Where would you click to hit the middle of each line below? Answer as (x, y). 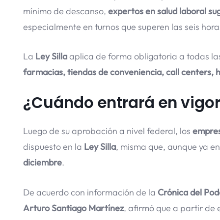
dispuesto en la (54, 147)
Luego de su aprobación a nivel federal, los (108, 131)
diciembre (42, 163)
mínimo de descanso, (66, 11)
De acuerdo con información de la (90, 192)
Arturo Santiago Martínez (73, 208)
